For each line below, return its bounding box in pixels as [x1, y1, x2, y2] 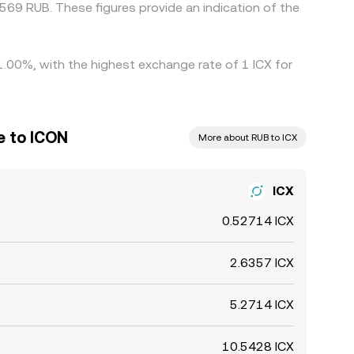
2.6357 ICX [230, 255, 294, 270]
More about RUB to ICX [198, 132, 297, 143]
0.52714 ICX [222, 213, 294, 228]
